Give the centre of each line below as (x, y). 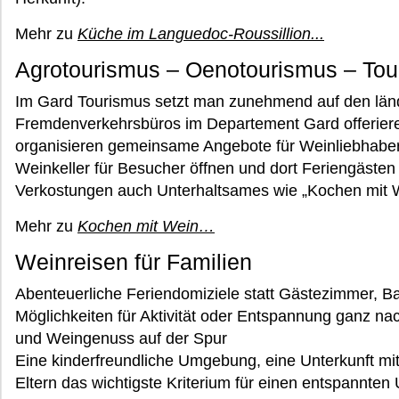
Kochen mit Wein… (146, 226)
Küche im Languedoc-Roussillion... (201, 34)
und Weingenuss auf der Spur (121, 338)
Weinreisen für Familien (134, 262)
